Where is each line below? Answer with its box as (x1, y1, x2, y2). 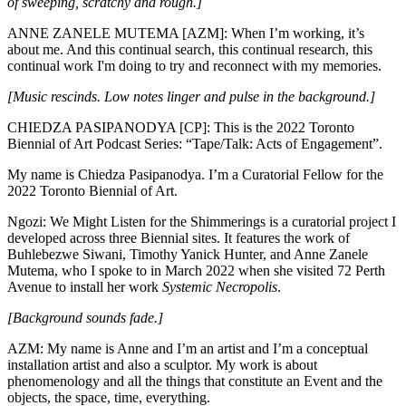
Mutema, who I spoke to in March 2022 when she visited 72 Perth (7, 263, 385, 279)
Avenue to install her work (7, 279, 162, 295)
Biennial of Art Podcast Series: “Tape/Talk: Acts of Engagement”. (7, 136, 382, 152)
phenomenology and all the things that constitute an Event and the (7, 373, 382, 390)
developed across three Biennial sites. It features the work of (7, 230, 350, 246)
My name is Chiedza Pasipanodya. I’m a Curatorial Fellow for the (7, 167, 383, 183)
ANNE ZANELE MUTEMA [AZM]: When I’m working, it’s (7, 25, 364, 42)
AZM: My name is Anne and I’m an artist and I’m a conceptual (7, 341, 368, 357)
